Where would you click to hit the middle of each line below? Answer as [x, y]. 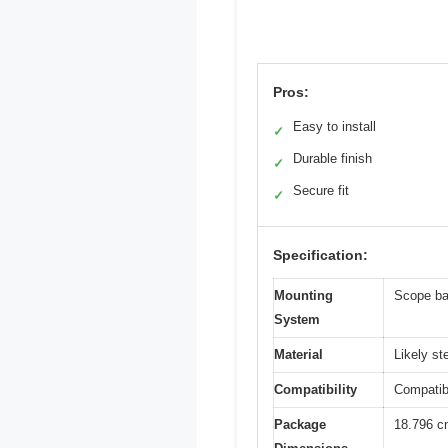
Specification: [320, 254]
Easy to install [334, 126]
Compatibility [315, 389]
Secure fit [321, 190]
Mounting [303, 295]
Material [298, 354]
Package [300, 424]
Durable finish [332, 158]
